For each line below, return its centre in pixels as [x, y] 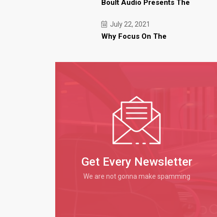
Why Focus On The [134, 36]
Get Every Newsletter [137, 162]
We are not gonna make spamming [137, 176]
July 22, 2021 [129, 24]
